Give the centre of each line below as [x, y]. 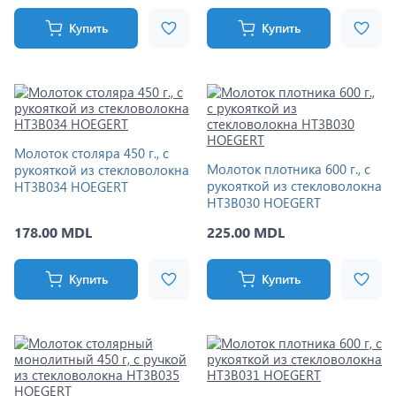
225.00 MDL [246, 232]
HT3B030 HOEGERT [264, 202]
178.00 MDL [53, 232]
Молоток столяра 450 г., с [91, 153]
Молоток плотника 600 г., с [289, 169]
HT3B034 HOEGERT [71, 187]
